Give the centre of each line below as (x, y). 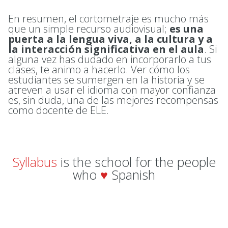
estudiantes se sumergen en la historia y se (106, 79)
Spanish (132, 175)
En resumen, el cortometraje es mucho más (108, 18)
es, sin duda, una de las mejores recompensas (113, 100)
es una (187, 28)
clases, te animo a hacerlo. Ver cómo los (99, 69)
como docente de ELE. (59, 110)
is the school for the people (136, 162)
